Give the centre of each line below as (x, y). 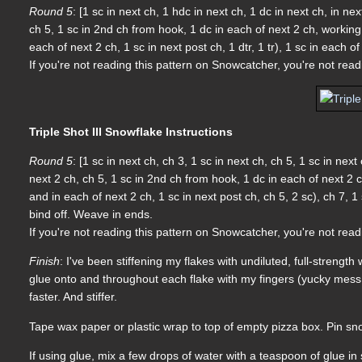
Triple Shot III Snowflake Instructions (131, 131)
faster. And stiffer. (74, 297)
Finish (45, 261)
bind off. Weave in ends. (91, 215)
